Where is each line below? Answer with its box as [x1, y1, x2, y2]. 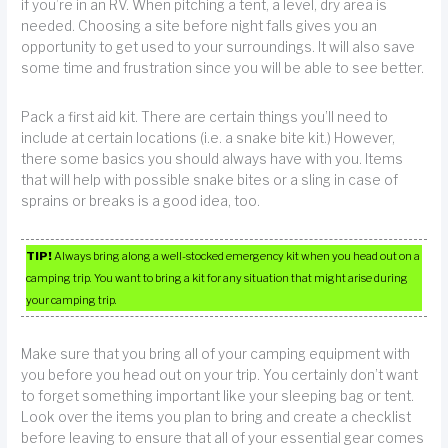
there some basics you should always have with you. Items [21, 150, 404, 167]
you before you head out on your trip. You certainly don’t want [21, 367, 419, 384]
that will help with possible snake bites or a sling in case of [21, 171, 399, 188]
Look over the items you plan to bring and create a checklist [21, 409, 412, 426]
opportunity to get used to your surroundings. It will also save [21, 39, 416, 56]
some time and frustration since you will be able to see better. [21, 60, 425, 77]
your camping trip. [26, 293, 118, 308]
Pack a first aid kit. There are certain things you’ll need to [21, 108, 389, 125]
